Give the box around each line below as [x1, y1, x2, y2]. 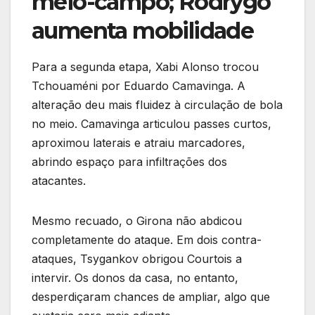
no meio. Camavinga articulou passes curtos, [32, 116, 271, 131]
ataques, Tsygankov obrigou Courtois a [32, 251, 242, 266]
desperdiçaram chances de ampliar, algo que [32, 289, 270, 304]
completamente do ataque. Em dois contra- [32, 232, 262, 247]
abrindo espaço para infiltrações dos [32, 154, 227, 169]
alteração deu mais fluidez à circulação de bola [32, 97, 283, 112]
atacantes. [32, 173, 86, 188]
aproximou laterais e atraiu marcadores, [32, 135, 245, 150]
